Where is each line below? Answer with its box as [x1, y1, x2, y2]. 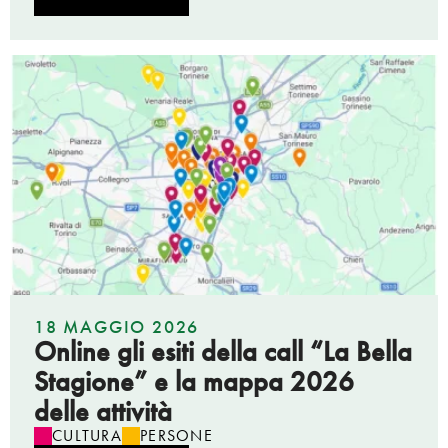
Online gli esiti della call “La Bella [34, 333, 412, 369]
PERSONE [139, 424, 213, 446]
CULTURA [52, 424, 122, 446]
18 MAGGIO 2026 [34, 314, 200, 338]
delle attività [34, 393, 172, 429]
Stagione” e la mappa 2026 [34, 363, 354, 399]
